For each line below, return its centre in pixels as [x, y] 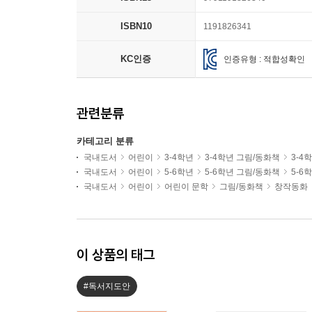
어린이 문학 [186, 187]
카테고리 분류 [105, 141]
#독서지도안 [107, 286]
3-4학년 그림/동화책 [242, 157]
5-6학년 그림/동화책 [242, 172]
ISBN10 [136, 26]
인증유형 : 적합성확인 [265, 59]
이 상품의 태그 [116, 255]
